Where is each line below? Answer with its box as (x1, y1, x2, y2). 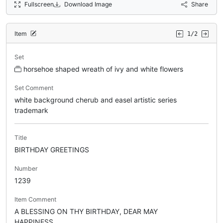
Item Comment (14, 195, 56, 203)
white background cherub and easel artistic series (14, 95, 177, 104)
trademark (14, 106, 48, 114)
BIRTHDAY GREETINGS (14, 145, 89, 154)
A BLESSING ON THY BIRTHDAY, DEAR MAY (14, 207, 158, 216)
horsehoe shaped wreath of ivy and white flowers (23, 64, 183, 73)
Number (14, 164, 38, 172)
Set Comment (14, 84, 53, 92)
